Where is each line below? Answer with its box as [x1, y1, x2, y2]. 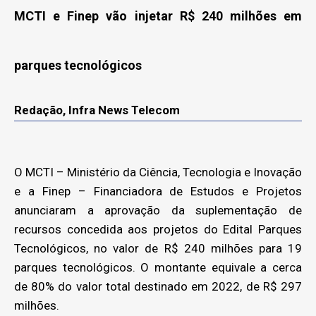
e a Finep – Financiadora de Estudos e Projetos [14, 183, 302, 198]
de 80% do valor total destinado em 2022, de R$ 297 [14, 279, 302, 293]
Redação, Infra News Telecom [14, 102, 180, 117]
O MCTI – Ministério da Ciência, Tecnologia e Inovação [14, 164, 302, 179]
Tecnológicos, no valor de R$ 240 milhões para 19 [14, 241, 302, 255]
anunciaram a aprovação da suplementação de [14, 202, 302, 217]
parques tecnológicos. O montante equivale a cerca [14, 260, 302, 274]
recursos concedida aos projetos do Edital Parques [14, 221, 302, 236]
